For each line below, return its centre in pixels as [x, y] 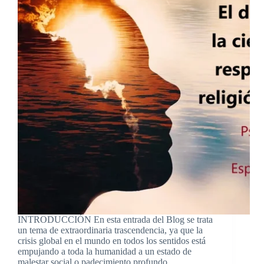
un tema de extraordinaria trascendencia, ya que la [110, 230]
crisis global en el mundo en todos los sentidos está [112, 241]
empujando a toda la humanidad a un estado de [105, 252]
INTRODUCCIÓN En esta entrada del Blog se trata [115, 220]
